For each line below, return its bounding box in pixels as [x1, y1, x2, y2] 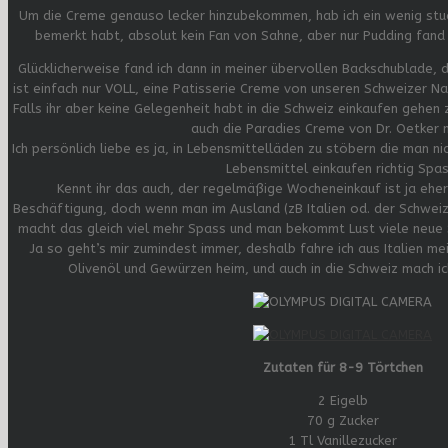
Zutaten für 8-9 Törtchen [262, 359, 423, 375]
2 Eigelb [317, 392, 368, 408]
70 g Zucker [306, 412, 379, 428]
